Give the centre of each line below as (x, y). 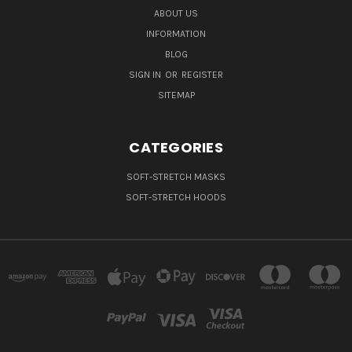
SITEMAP (176, 95)
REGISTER (202, 75)
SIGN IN (146, 75)
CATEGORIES (176, 148)
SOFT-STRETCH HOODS (176, 198)
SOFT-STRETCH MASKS (176, 177)
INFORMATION (176, 34)
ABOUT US (176, 14)
